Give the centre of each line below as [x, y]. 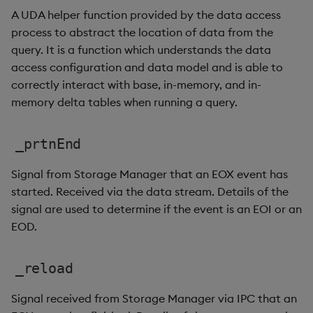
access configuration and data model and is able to [147, 67]
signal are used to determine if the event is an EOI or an [156, 209]
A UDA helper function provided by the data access [146, 15]
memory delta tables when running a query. [124, 102]
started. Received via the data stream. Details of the [150, 191]
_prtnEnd [48, 144]
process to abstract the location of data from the [142, 32]
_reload [44, 268]
